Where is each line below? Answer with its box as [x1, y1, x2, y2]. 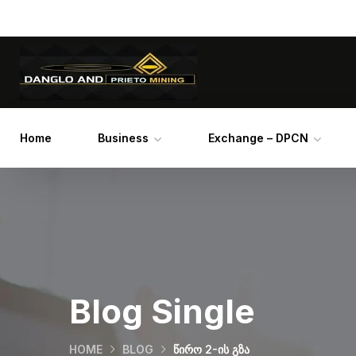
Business [98, 131, 149, 145]
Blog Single [69, 290, 255, 331]
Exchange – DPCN [208, 131, 308, 145]
